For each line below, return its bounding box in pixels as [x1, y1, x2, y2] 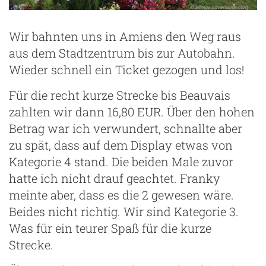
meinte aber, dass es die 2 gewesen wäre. [9, 186, 234, 202]
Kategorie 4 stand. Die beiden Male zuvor [9, 153, 233, 169]
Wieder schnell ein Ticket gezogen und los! [9, 61, 244, 77]
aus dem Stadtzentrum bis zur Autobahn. [9, 45, 235, 61]
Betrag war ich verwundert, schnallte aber [9, 120, 242, 136]
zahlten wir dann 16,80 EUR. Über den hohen [9, 103, 255, 119]
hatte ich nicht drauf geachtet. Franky [9, 170, 220, 186]
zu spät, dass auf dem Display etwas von [9, 137, 233, 153]
